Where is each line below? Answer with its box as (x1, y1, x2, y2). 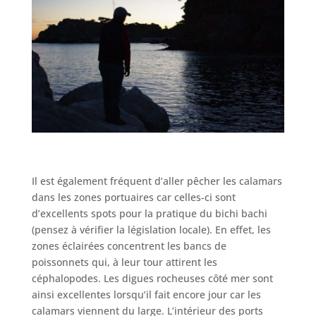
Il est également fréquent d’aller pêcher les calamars (31, 174, 282, 188)
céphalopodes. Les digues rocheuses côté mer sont (31, 271, 273, 285)
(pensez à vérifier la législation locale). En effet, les (31, 222, 271, 236)
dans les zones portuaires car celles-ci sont (31, 190, 236, 204)
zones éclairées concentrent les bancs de (31, 238, 226, 253)
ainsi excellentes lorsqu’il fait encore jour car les (31, 287, 261, 301)
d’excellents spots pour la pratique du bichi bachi (31, 206, 267, 220)
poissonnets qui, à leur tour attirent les (31, 255, 217, 269)
